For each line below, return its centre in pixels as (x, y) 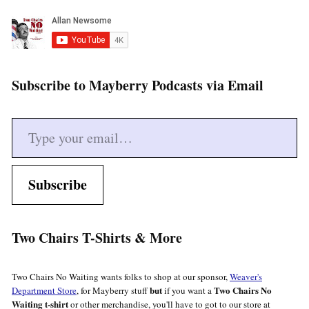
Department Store (44, 291)
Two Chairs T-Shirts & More (97, 238)
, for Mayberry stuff (113, 291)
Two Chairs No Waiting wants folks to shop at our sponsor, (121, 277)
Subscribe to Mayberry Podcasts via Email (138, 86)
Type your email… (26, 118)
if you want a (188, 291)
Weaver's (246, 277)
